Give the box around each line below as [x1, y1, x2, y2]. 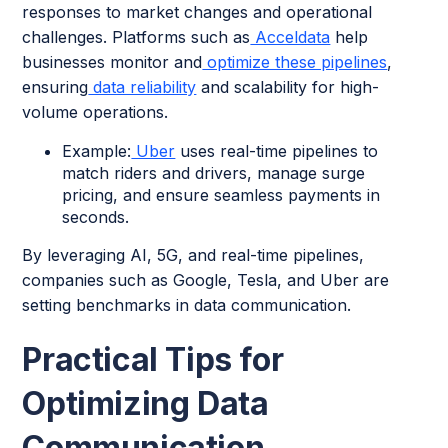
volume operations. [22, 102, 169, 123]
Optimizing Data [22, 384, 269, 424]
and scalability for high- [196, 77, 380, 98]
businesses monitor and [22, 52, 203, 73]
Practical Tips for [22, 340, 284, 380]
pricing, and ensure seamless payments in [62, 185, 381, 206]
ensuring [22, 77, 89, 98]
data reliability [88, 77, 197, 98]
